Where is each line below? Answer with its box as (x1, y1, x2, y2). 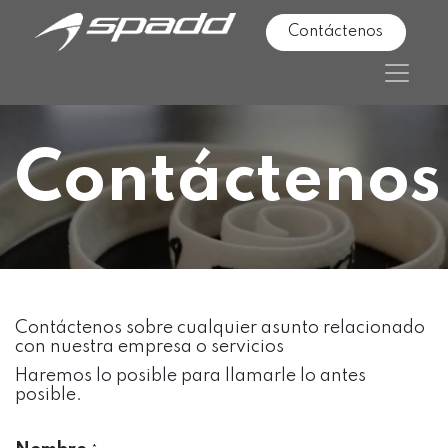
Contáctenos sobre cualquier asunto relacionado (15, 319, 425, 337)
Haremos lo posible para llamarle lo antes (15, 367, 366, 385)
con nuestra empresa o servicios (15, 338, 284, 356)
